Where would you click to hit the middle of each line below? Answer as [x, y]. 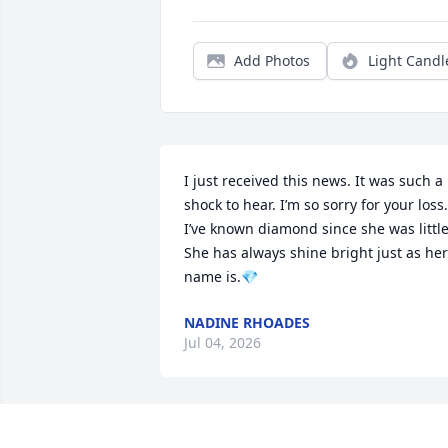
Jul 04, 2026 [222, 343]
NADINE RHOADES [247, 323]
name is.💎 [221, 277]
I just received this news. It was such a [313, 181]
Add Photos [272, 61]
